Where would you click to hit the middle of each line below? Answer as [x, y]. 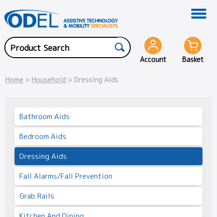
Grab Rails [37, 196]
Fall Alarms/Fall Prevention [66, 176]
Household [49, 80]
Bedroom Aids [43, 136]
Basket [193, 60]
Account [153, 60]
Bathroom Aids [44, 116]
